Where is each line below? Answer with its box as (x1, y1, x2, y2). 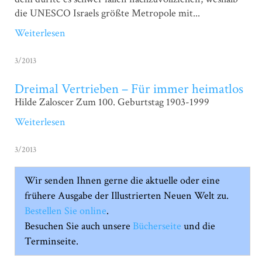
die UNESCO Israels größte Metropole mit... (15, 6, 200, 20)
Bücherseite (133, 219, 182, 233)
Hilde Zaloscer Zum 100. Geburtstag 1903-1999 (15, 95, 209, 109)
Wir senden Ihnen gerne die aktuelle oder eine (25, 173, 220, 187)
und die (181, 219, 216, 233)
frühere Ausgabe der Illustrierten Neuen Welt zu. (25, 188, 229, 202)
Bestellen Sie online (25, 204, 107, 218)
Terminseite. (25, 234, 79, 248)
